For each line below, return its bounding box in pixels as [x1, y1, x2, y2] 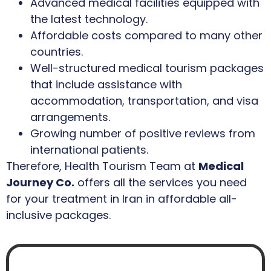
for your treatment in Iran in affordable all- [6, 191, 237, 206]
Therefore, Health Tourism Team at [6, 158, 198, 174]
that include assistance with [30, 76, 182, 92]
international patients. [30, 142, 148, 157]
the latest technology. [30, 11, 148, 27]
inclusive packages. [6, 207, 111, 223]
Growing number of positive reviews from [30, 125, 255, 141]
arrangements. [30, 109, 110, 125]
